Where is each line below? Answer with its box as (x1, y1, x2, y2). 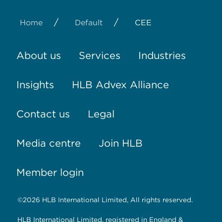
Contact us (16, 108, 70, 120)
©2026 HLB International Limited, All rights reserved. (17, 195, 193, 204)
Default (75, 17, 103, 27)
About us (16, 50, 61, 62)
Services (78, 50, 120, 62)
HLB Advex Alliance (71, 79, 169, 91)
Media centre (16, 137, 81, 150)
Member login (16, 166, 84, 179)
